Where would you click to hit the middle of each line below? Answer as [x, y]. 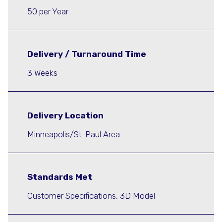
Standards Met [60, 177]
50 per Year [48, 11]
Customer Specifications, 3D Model [91, 195]
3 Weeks [42, 73]
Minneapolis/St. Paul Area [74, 134]
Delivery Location [65, 116]
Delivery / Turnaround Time [87, 54]
